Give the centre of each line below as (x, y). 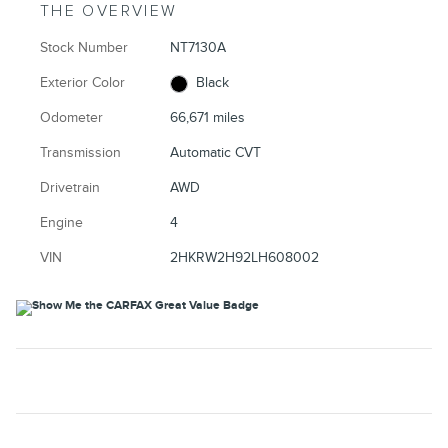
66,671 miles (208, 118)
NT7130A (198, 48)
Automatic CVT (216, 153)
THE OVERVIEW (109, 12)
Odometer (71, 118)
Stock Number (84, 48)
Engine (61, 223)
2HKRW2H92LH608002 (245, 258)
